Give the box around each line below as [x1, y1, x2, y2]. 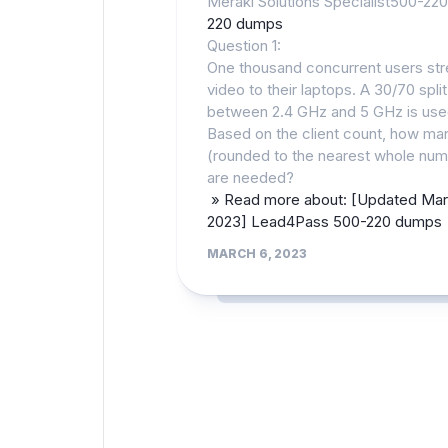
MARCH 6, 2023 [207, 246, 307, 261]
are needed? [207, 168, 294, 187]
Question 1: [207, 36, 281, 55]
